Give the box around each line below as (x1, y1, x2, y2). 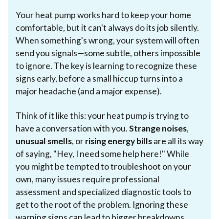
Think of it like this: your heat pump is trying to (16, 110, 189, 121)
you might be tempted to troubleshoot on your (16, 161, 191, 172)
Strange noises (129, 123, 187, 133)
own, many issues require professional (16, 174, 159, 184)
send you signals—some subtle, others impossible (16, 47, 200, 58)
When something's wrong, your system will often (16, 35, 199, 45)
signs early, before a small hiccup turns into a (16, 73, 183, 84)
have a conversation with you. (16, 123, 129, 133)
